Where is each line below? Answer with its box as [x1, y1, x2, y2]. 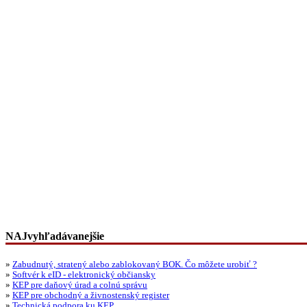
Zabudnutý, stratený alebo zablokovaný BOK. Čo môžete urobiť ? [12, 259, 257, 269]
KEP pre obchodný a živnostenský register [12, 290, 169, 300]
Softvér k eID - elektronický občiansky [12, 269, 156, 280]
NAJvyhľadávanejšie [5, 230, 104, 243]
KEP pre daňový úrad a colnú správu [12, 280, 147, 290]
